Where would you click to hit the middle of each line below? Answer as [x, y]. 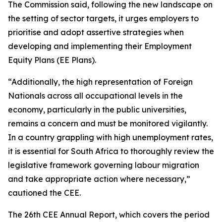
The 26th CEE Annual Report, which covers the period [109, 215]
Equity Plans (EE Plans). [52, 60]
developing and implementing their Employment [100, 46]
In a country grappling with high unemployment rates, [111, 137]
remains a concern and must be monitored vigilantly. [108, 123]
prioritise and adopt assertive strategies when [96, 32]
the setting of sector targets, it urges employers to [103, 18]
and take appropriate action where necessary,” [99, 179]
